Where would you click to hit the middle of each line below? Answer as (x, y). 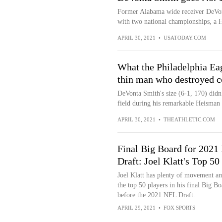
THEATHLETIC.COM (189, 120)
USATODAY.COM (185, 38)
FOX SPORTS (179, 208)
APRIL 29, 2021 (136, 208)
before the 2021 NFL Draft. (156, 195)
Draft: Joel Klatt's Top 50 (168, 161)
